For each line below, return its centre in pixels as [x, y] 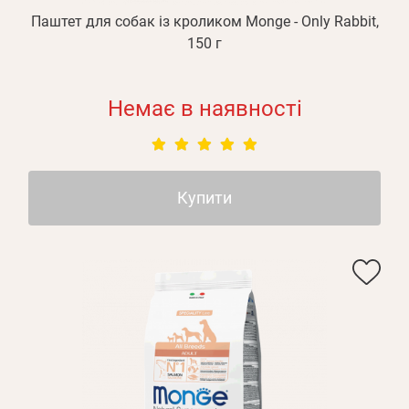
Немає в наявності [204, 109]
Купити [204, 198]
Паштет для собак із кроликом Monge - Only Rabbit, [204, 21]
